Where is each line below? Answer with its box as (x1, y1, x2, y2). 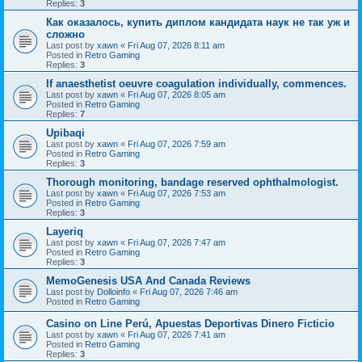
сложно (46, 27, 85, 40)
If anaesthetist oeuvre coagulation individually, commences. (46, 77, 347, 90)
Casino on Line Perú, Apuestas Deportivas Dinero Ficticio (46, 317, 335, 330)
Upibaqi (46, 126, 85, 139)
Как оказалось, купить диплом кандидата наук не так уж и (46, 15, 350, 28)
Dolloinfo (97, 286, 130, 297)
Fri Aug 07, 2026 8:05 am (128, 89, 225, 99)
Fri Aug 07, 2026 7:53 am (128, 187, 225, 198)
